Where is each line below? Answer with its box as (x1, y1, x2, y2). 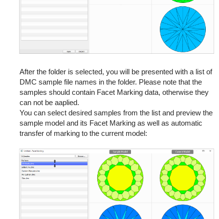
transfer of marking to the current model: (19, 129, 147, 138)
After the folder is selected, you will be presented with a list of (19, 67, 212, 76)
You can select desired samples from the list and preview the (19, 109, 213, 117)
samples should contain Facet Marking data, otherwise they (19, 88, 209, 97)
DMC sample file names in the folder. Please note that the (19, 78, 202, 87)
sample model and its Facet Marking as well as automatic (19, 119, 202, 128)
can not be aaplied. (19, 98, 79, 107)
